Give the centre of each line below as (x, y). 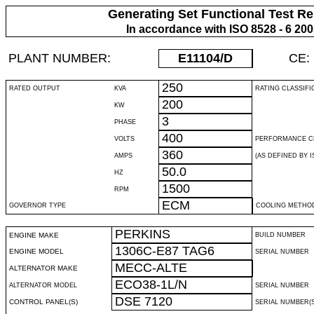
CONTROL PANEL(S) (43, 302)
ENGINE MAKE (34, 235)
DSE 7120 (144, 301)
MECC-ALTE (151, 268)
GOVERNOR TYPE (37, 205)
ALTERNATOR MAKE (43, 268)
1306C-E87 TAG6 (165, 251)
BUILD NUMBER (280, 235)
